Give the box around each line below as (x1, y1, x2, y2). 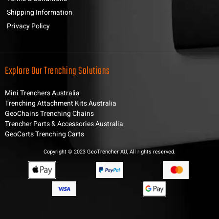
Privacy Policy (7, 21, 50, 32)
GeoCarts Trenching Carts (5, 129, 84, 140)
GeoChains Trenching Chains (5, 109, 94, 119)
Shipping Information (7, 7, 72, 18)
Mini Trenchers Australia (5, 88, 80, 99)
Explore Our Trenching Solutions (5, 63, 110, 80)
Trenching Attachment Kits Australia (5, 98, 116, 109)
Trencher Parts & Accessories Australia (5, 119, 123, 130)
